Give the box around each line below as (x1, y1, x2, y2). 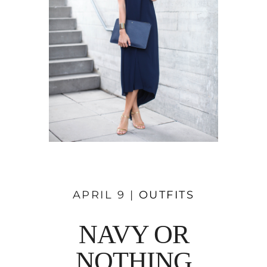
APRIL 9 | (72, 188, 139, 201)
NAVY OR (78, 220, 189, 249)
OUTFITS (138, 188, 195, 201)
